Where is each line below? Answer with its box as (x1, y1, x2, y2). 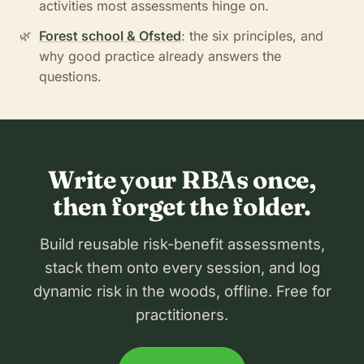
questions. (39, 68, 102, 85)
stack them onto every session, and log (44, 258, 320, 276)
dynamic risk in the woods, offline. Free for (32, 281, 331, 300)
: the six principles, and (181, 28, 323, 45)
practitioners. (136, 305, 228, 323)
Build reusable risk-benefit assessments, (39, 234, 325, 253)
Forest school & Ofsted (39, 28, 181, 45)
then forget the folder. (52, 190, 311, 222)
